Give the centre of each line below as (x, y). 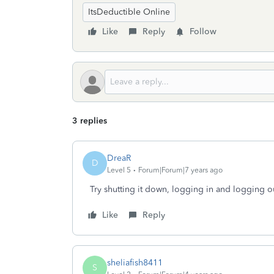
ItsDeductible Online (129, 12)
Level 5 (119, 170)
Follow (203, 31)
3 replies (90, 121)
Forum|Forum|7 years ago (180, 170)
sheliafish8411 (135, 262)
